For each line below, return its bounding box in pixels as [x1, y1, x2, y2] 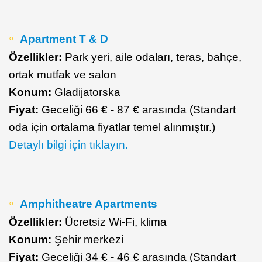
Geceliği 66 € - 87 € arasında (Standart [39, 103, 236, 116]
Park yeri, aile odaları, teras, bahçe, [62, 50, 242, 63]
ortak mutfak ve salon [9, 68, 116, 81]
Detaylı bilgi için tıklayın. [9, 138, 128, 151]
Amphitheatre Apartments [20, 197, 157, 210]
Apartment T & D [20, 32, 108, 45]
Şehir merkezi [51, 233, 123, 246]
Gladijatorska [51, 85, 120, 98]
